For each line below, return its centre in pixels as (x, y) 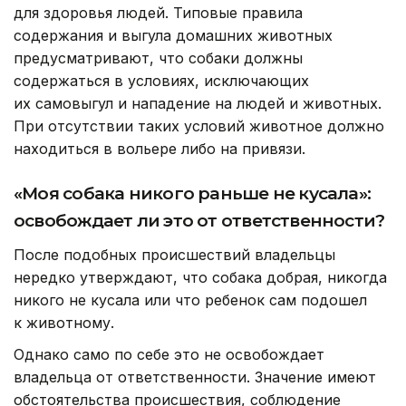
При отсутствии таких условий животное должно (199, 126)
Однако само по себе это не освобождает (169, 355)
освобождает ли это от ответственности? (199, 221)
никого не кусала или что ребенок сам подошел (190, 300)
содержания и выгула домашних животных (173, 36)
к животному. (64, 323)
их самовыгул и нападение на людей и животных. (198, 104)
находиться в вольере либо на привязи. (159, 149)
